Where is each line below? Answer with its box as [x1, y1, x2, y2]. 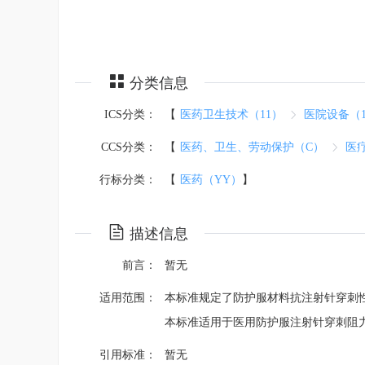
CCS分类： [101, 141, 156, 153]
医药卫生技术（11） [180, 108, 283, 121]
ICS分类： [104, 108, 156, 121]
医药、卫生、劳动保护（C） [180, 141, 324, 153]
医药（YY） [180, 174, 242, 186]
